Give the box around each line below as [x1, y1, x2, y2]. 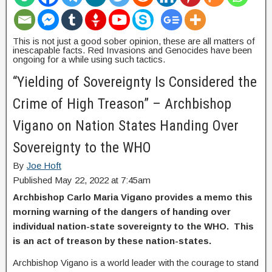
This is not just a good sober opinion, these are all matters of [13, 35, 255, 46]
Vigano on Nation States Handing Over [13, 117, 239, 134]
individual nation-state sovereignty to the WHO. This [13, 220, 254, 231]
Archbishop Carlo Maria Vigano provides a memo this [13, 191, 253, 202]
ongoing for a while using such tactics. [13, 53, 165, 64]
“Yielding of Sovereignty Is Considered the [13, 73, 257, 90]
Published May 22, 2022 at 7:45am [13, 174, 151, 185]
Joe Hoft [27, 160, 61, 171]
